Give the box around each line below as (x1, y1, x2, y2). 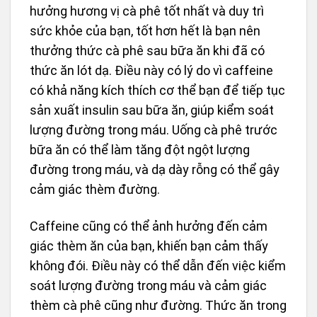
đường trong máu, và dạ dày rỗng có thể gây (30, 162, 279, 178)
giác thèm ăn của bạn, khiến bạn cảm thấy (30, 238, 268, 253)
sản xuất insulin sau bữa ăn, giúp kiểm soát (30, 103, 274, 118)
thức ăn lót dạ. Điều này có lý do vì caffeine (30, 63, 273, 79)
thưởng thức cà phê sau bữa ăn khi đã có (30, 43, 265, 59)
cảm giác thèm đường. (30, 182, 160, 197)
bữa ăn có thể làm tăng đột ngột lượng (30, 142, 250, 158)
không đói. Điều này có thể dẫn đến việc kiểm (30, 258, 286, 273)
